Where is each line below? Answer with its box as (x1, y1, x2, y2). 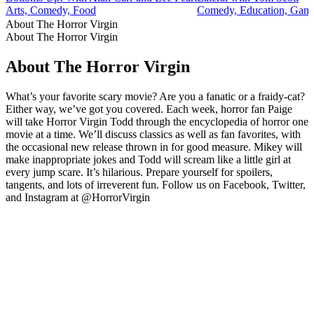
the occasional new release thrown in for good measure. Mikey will (6, 140, 302, 153)
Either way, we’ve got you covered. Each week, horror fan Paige (6, 102, 292, 115)
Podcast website (6, 203, 76, 216)
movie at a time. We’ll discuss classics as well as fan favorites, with (6, 128, 301, 140)
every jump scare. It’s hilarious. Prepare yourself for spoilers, (6, 165, 273, 178)
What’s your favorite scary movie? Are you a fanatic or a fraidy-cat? (6, 90, 305, 102)
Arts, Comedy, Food (6, 4, 96, 17)
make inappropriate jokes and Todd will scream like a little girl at (6, 153, 291, 165)
